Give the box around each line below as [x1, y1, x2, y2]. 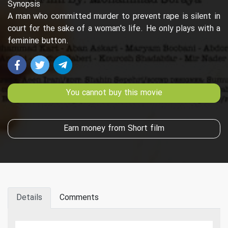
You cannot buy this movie [66, 86, 162, 99]
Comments [60, 191, 99, 204]
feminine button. [8, 34, 69, 47]
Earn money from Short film [64, 122, 164, 135]
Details [16, 191, 42, 204]
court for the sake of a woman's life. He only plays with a [8, 22, 220, 35]
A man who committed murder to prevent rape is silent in [8, 10, 220, 23]
